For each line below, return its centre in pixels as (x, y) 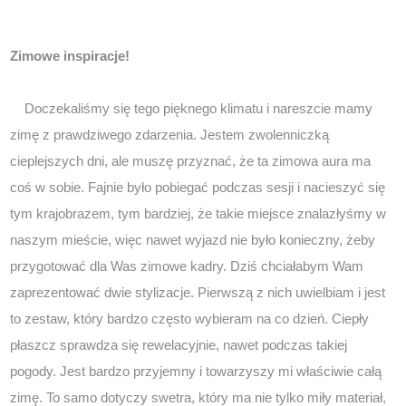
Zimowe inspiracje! (70, 56)
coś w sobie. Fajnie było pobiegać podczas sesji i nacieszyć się (198, 188)
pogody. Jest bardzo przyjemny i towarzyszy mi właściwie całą (196, 372)
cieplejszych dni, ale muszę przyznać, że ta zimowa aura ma (191, 161)
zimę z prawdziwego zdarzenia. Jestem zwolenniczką (170, 135)
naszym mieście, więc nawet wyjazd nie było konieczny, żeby (193, 240)
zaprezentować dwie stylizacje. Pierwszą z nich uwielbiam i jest (198, 293)
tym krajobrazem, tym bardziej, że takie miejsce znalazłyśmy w (198, 214)
